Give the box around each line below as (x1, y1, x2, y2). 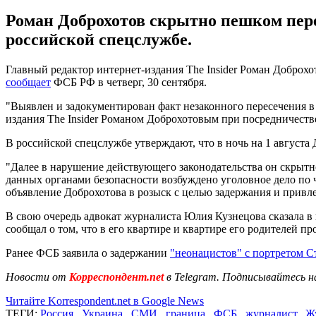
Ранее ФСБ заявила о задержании (6, 246, 170, 259)
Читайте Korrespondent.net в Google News (6, 294, 204, 307)
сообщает (6, 75, 51, 88)
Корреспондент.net (66, 270, 166, 283)
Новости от (6, 270, 66, 283)
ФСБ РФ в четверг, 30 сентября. (51, 75, 207, 88)
